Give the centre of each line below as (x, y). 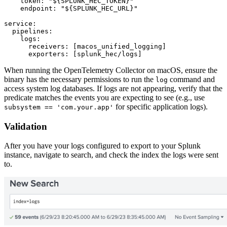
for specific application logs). (161, 107)
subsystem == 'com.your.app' (59, 107)
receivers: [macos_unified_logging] (85, 46)
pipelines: (28, 31)
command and (191, 79)
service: (20, 24)
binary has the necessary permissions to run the (80, 79)
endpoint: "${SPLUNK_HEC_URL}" (71, 8)
